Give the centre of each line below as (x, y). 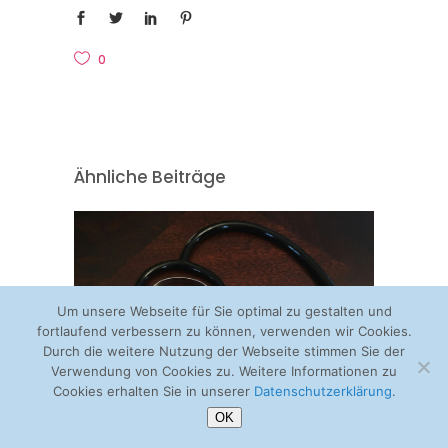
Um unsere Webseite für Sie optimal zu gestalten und (224, 311)
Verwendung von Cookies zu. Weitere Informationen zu (224, 371)
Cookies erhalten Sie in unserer (153, 391)
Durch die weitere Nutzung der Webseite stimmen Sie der (224, 351)
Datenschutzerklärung (322, 391)
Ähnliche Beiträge (150, 177)
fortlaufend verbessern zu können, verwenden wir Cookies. (224, 331)
